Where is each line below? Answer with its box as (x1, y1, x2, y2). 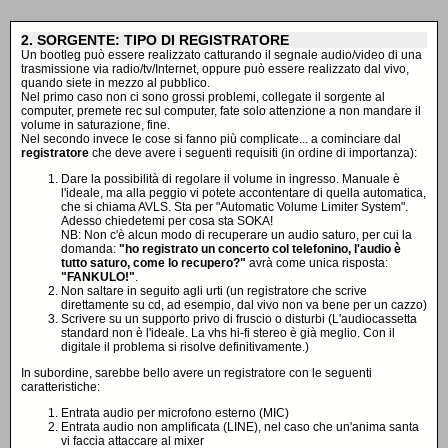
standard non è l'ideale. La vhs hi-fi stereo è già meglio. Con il (61, 326, 395, 340)
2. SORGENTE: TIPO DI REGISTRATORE (21, 32, 289, 48)
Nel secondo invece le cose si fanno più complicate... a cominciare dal (21, 132, 401, 146)
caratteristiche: (21, 380, 100, 394)
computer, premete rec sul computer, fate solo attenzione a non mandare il (21, 104, 421, 118)
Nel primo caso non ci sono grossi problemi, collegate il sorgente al (21, 90, 385, 104)
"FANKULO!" (61, 270, 135, 284)
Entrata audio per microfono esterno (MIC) (61, 406, 289, 420)
